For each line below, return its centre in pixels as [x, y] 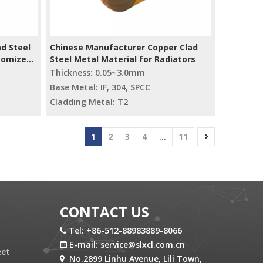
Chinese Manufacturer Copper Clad [124, 47]
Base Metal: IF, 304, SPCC [100, 87]
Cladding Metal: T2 [89, 102]
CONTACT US [104, 212]
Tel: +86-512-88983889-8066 [124, 230]
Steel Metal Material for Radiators [123, 59]
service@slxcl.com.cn [142, 245]
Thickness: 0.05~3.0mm [98, 73]
